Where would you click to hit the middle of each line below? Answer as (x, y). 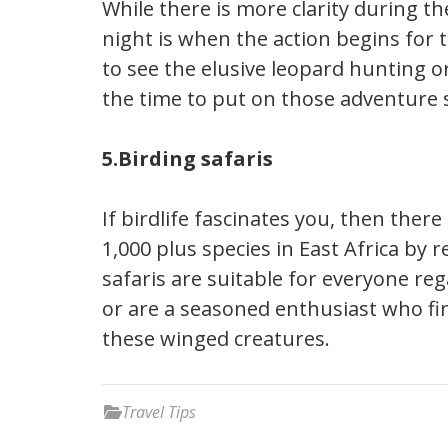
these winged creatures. (216, 339)
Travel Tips (159, 412)
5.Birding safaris (187, 159)
